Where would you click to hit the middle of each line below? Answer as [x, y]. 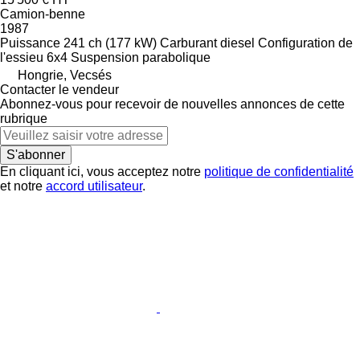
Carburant [188, 43]
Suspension [105, 57]
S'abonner [36, 154]
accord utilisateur [94, 186]
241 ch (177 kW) [110, 43]
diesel [237, 43]
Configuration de [305, 43]
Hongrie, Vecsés [65, 75]
